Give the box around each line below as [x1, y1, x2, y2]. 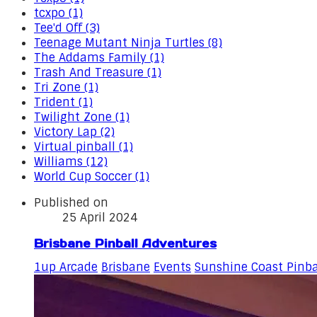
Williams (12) [34, 154, 108, 169]
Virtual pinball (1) [34, 139, 133, 154]
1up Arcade [34, 260, 98, 275]
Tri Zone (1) [34, 80, 98, 95]
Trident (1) [34, 95, 93, 110]
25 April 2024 [62, 210, 137, 225]
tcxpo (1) [34, 6, 83, 21]
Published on [34, 195, 108, 210]
